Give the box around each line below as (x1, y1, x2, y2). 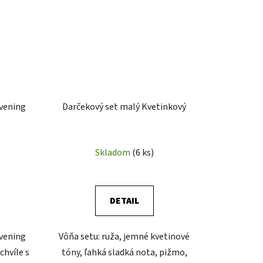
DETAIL (109, 194, 139, 208)
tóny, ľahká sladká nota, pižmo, (61, 246, 187, 259)
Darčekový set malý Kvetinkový (62, 100, 187, 114)
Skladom (95, 146, 132, 160)
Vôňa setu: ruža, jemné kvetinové (59, 230, 190, 244)
